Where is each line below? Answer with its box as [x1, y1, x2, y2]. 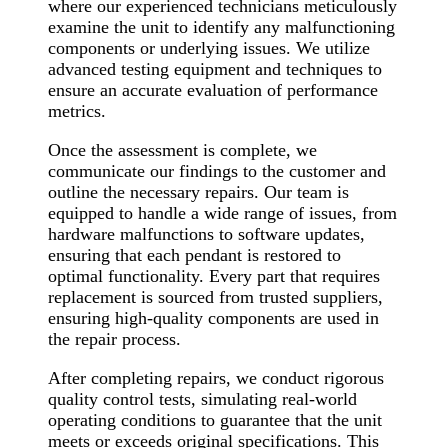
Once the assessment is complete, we [48, 140, 317, 161]
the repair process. [48, 329, 181, 350]
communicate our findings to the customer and [48, 161, 386, 182]
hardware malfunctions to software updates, [48, 224, 365, 245]
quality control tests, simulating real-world [48, 389, 357, 410]
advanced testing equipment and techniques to [48, 59, 382, 80]
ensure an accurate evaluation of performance [48, 80, 378, 101]
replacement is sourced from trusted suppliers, [48, 287, 383, 308]
